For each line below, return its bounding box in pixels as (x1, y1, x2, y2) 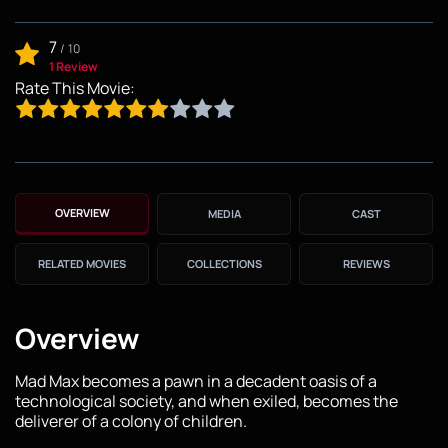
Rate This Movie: (15, 76, 135, 99)
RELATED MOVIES (38, 255, 126, 271)
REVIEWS (342, 255, 390, 271)
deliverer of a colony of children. (15, 409, 247, 432)
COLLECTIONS (186, 255, 262, 271)
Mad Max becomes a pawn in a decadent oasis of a (15, 369, 377, 392)
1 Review (49, 57, 98, 75)
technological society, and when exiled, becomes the (15, 389, 398, 412)
